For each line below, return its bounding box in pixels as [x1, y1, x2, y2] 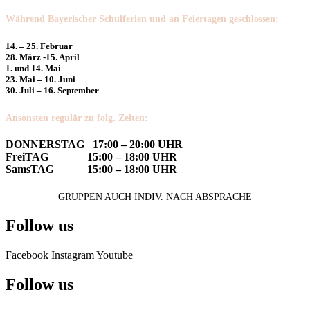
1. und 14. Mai [6, 62, 61, 73]
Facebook [6, 249, 48, 262]
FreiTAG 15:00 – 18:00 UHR [6, 151, 177, 163]
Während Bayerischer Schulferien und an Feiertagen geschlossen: [6, 14, 279, 25]
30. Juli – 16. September [6, 84, 99, 95]
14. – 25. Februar [6, 40, 73, 51]
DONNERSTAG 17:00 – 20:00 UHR [6, 138, 183, 151]
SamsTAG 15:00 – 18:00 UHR [6, 163, 177, 176]
